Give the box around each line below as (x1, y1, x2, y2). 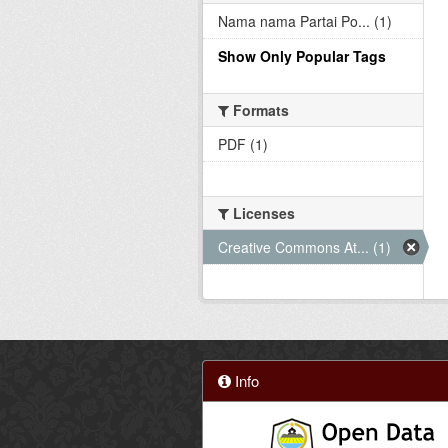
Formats (229, 100, 289, 120)
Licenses (229, 203, 295, 223)
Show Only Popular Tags (218, 46, 386, 66)
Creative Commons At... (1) (218, 237, 391, 257)
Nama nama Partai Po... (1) (218, 11, 392, 31)
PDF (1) (218, 134, 268, 154)
